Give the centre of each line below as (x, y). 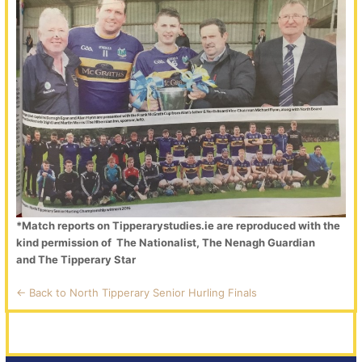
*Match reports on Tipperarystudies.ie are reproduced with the (179, 226)
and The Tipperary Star (76, 260)
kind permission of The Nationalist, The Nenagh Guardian (166, 243)
